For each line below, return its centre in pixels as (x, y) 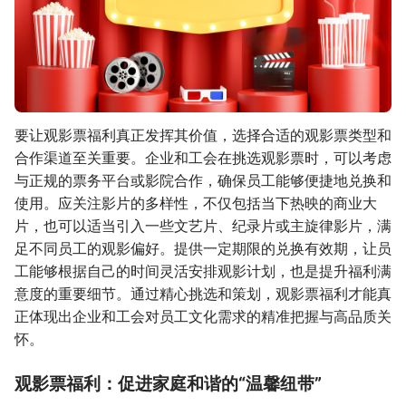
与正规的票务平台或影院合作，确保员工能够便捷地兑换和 (203, 180)
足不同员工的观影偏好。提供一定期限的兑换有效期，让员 (203, 248)
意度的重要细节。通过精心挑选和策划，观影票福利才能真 (203, 293)
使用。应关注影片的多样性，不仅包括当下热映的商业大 (196, 203)
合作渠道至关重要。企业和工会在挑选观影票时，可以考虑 (203, 157)
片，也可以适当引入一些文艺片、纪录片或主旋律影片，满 (203, 225)
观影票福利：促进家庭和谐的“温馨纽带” (168, 383)
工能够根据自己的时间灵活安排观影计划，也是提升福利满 (203, 271)
